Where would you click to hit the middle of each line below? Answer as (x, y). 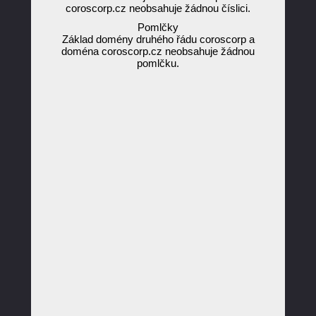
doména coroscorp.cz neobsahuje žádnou (158, 51)
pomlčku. (158, 63)
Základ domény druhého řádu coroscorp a (158, 39)
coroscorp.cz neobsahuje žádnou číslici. (158, 8)
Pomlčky (158, 27)
